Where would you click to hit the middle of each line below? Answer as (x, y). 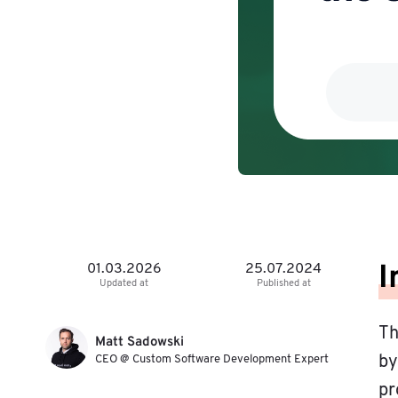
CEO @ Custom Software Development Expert (211, 359)
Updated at (124, 284)
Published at (283, 284)
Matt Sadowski (139, 342)
